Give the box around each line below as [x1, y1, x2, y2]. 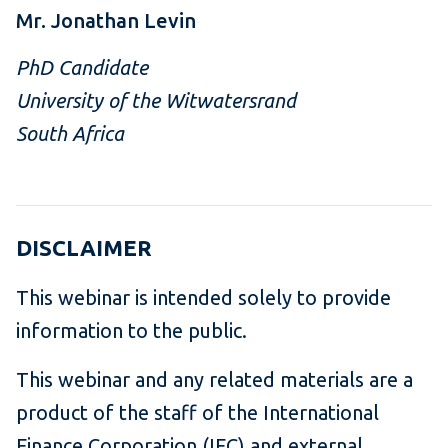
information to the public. [16, 319, 257, 343]
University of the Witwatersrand [16, 89, 296, 113]
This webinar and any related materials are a [16, 368, 413, 392]
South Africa [16, 122, 124, 146]
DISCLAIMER [16, 235, 152, 261]
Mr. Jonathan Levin [16, 9, 196, 33]
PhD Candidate [16, 56, 148, 80]
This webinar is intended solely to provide [16, 286, 391, 310]
